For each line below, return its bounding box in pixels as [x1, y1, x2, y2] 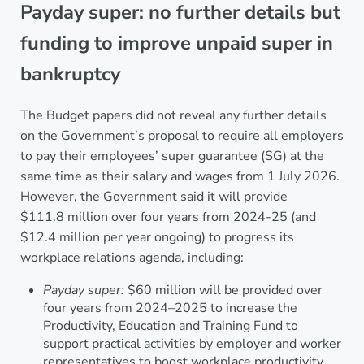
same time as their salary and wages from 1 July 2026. [19, 167, 340, 186]
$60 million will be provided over [123, 281, 323, 300]
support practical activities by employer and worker [42, 335, 341, 353]
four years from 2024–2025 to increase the [42, 299, 297, 318]
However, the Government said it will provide [19, 188, 288, 206]
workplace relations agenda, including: [19, 249, 244, 267]
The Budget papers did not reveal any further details [19, 106, 327, 125]
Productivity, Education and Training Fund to [42, 317, 298, 336]
